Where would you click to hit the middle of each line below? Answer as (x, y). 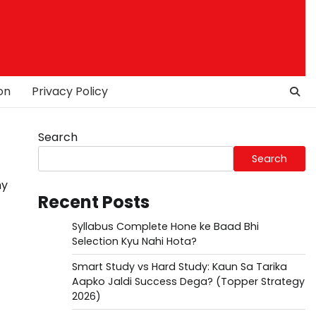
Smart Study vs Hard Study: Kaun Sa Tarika (179, 267)
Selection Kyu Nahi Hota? (134, 241)
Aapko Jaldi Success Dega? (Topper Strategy (188, 281)
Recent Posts (93, 202)
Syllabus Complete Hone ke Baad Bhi (165, 226)
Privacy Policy (70, 91)
